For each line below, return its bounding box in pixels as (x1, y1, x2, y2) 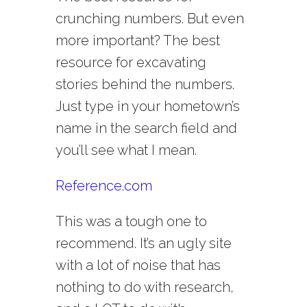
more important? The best (55, 32, 220, 49)
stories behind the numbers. (55, 76, 234, 93)
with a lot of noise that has (55, 257, 221, 274)
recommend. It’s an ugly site (55, 235, 232, 252)
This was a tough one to (55, 213, 207, 230)
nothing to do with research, (55, 279, 234, 296)
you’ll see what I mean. (55, 142, 197, 159)
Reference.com (55, 177, 152, 195)
